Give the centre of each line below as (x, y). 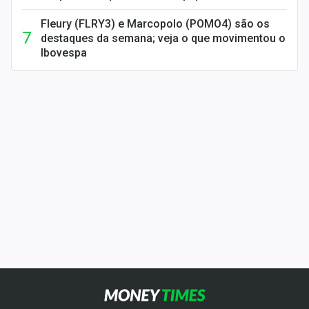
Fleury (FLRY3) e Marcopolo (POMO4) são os (155, 24)
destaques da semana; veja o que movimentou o (163, 38)
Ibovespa (64, 53)
